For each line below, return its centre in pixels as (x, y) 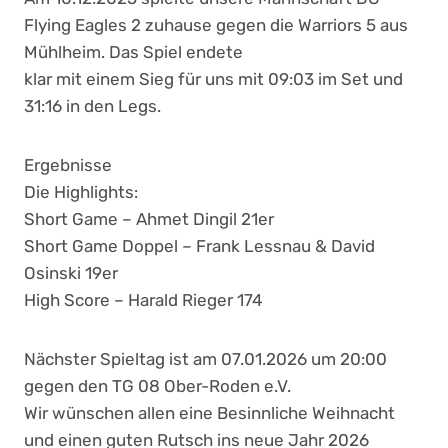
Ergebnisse (68, 165)
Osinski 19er (71, 273)
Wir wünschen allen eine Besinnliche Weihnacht (209, 413)
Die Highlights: (81, 192)
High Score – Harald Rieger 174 (143, 300)
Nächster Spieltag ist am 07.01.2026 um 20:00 (205, 359)
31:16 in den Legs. (92, 106)
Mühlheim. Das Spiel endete (133, 52)
